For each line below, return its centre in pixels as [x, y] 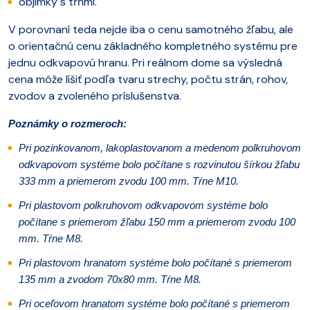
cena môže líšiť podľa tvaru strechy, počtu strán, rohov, [148, 79]
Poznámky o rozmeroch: [67, 124]
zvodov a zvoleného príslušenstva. [95, 95]
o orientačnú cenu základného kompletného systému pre [153, 46]
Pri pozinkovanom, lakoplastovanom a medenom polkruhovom [160, 148]
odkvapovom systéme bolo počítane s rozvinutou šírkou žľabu [159, 164]
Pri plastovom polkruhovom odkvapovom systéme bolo [143, 205]
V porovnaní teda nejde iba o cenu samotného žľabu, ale [151, 29]
